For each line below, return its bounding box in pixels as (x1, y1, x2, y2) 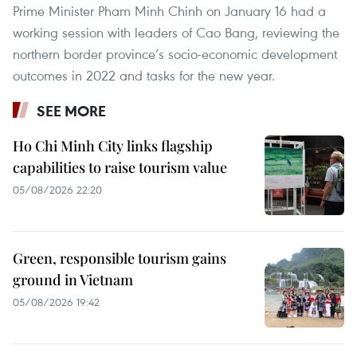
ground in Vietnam (13, 270, 133, 290)
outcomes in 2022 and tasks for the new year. (13, 66, 275, 85)
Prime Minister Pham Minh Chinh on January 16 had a (13, 2, 326, 21)
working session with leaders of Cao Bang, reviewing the (13, 23, 339, 42)
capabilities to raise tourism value (13, 158, 227, 178)
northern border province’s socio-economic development (13, 45, 337, 64)
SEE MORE (37, 101, 106, 121)
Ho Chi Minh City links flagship (13, 136, 213, 156)
